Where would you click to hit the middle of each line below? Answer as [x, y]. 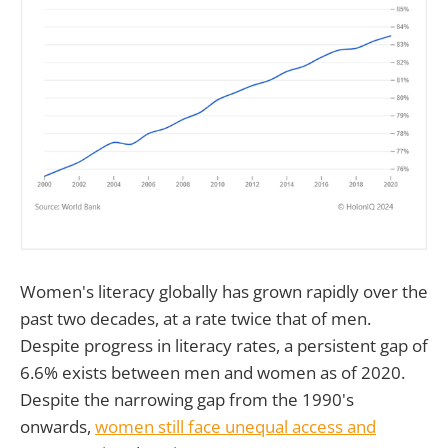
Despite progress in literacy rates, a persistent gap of [224, 345]
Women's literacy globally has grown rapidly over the [224, 291]
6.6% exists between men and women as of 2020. [212, 372]
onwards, [57, 426]
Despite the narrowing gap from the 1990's [187, 399]
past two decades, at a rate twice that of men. [195, 318]
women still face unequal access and [235, 426]
